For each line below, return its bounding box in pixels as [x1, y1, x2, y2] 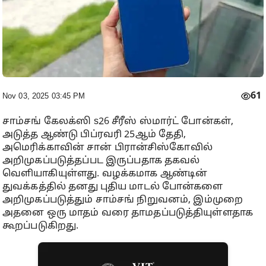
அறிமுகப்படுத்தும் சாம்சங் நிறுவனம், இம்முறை [2, 194, 243, 206]
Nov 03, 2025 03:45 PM [2, 91, 85, 100]
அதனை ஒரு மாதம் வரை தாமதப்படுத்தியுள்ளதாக [2, 207, 254, 219]
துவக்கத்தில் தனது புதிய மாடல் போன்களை [2, 180, 223, 193]
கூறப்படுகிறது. [2, 220, 79, 232]
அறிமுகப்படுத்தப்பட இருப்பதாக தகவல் [2, 154, 200, 167]
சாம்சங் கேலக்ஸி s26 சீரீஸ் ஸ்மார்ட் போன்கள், [2, 115, 234, 128]
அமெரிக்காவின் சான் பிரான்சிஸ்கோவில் [2, 141, 213, 154]
